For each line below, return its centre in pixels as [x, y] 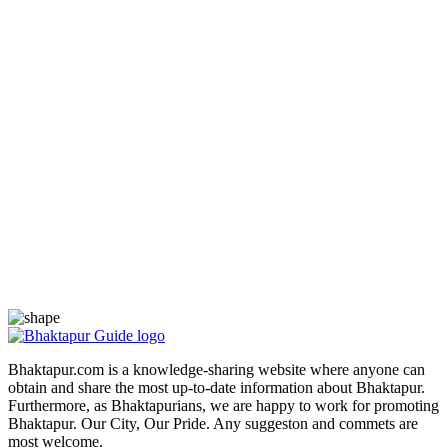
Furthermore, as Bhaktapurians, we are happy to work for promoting [223, 406]
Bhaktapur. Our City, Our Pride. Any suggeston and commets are [213, 424]
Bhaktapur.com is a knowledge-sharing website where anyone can [216, 370]
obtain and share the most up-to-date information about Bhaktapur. [216, 388]
